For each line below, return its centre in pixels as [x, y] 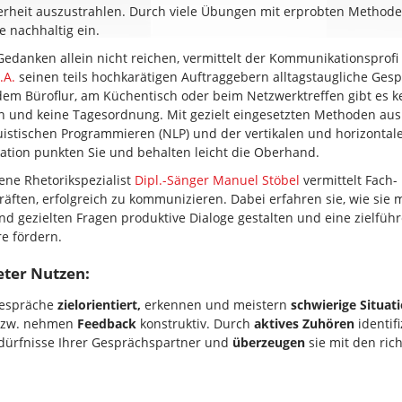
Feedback [107, 324]
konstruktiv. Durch [195, 324]
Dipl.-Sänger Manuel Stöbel [217, 180]
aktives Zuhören [304, 324]
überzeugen [269, 343]
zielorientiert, [99, 305]
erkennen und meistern [216, 305]
